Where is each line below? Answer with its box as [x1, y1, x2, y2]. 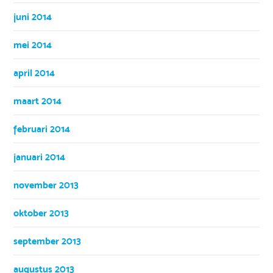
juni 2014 [13, 10, 52, 23]
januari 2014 [13, 151, 66, 163]
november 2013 [13, 179, 79, 191]
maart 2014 [13, 94, 62, 107]
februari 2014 [13, 122, 71, 135]
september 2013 [13, 235, 82, 247]
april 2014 [13, 66, 55, 79]
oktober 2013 [13, 207, 69, 219]
